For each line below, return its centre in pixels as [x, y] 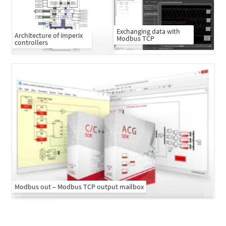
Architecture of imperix [49, 35]
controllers [32, 42]
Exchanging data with [148, 31]
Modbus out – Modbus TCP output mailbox [79, 187]
